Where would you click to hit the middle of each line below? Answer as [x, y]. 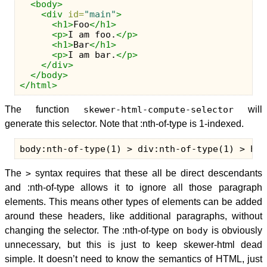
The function [44, 109]
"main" [100, 14]
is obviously [235, 230]
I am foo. [92, 35]
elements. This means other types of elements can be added [133, 202]
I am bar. [92, 55]
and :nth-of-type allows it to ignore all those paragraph [133, 187]
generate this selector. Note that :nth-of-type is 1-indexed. [124, 124]
